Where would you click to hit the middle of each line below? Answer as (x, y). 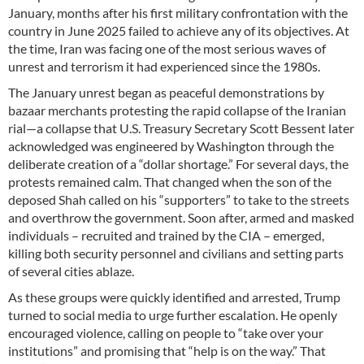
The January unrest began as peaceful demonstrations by (166, 93)
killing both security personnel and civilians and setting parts (176, 253)
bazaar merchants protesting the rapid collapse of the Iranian (177, 110)
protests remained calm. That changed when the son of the (170, 182)
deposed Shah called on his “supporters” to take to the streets (179, 200)
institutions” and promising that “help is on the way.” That (167, 351)
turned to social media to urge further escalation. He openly (173, 315)
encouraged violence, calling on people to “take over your (166, 333)
